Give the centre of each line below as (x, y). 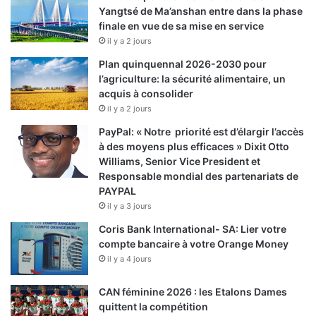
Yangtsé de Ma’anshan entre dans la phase (201, 11)
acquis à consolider (146, 94)
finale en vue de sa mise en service (181, 26)
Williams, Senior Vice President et (180, 162)
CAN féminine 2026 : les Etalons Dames (193, 292)
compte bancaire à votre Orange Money (194, 244)
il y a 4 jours (129, 259)
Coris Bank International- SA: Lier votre (193, 229)
